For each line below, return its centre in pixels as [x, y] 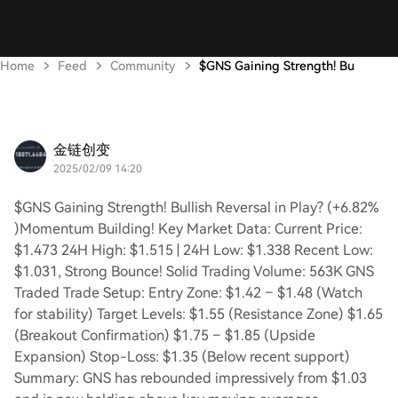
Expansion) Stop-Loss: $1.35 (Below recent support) [182, 357]
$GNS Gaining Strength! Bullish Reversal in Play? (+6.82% [196, 207]
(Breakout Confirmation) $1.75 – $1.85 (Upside [165, 335]
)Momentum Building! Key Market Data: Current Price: [188, 229]
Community [143, 66]
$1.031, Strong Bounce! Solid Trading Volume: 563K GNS [194, 271]
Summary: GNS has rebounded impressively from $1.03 [191, 378]
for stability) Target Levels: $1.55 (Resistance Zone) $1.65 [199, 314]
